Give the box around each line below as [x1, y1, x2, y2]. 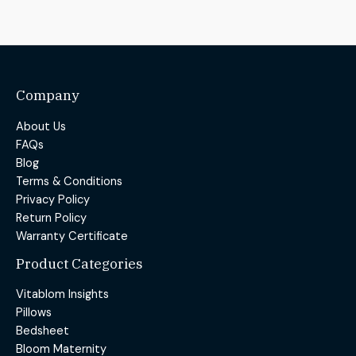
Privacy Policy [16, 192, 90, 207]
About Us [16, 118, 66, 134]
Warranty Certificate [16, 228, 128, 244]
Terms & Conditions [16, 173, 122, 189]
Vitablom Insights [16, 287, 109, 303]
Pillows [16, 305, 52, 321]
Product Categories [16, 253, 143, 273]
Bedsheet [16, 323, 69, 339]
